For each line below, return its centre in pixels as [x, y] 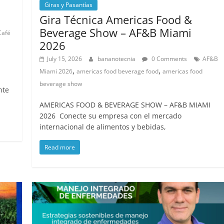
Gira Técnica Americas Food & [116, 19]
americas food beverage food [118, 71]
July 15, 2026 [65, 58]
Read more [60, 147]
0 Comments [169, 58]
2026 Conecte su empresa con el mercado [111, 115]
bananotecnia [117, 58]
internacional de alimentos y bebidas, [103, 126]
